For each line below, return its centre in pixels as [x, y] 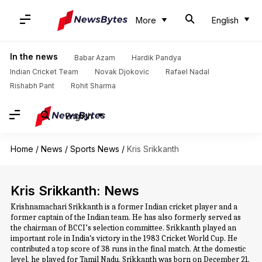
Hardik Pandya [156, 58]
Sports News [94, 149]
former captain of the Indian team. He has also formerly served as [125, 217]
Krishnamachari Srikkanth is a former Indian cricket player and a [124, 207]
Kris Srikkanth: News [75, 191]
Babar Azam [94, 58]
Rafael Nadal [187, 72]
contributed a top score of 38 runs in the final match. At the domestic [128, 249]
